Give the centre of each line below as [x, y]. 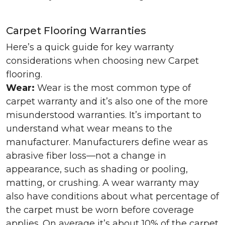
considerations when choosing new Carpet [102, 61]
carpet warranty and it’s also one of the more [107, 101]
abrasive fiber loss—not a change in [86, 156]
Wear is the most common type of [114, 88]
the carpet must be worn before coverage [100, 210]
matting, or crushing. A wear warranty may [102, 183]
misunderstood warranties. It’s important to [104, 115]
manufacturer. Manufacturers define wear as [107, 142]
